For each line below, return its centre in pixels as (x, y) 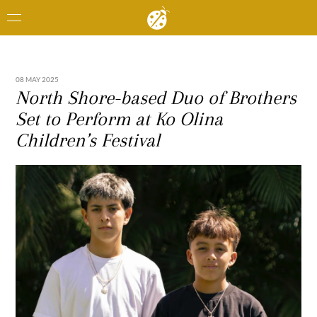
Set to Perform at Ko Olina (120, 119)
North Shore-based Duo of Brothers (156, 98)
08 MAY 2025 (38, 79)
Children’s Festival (88, 140)
